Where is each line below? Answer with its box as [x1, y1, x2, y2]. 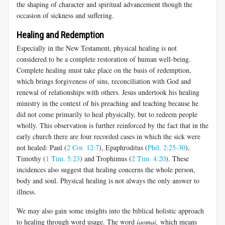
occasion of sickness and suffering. [17, 10, 114, 20]
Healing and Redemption [17, 29, 104, 40]
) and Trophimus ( [80, 153, 132, 163]
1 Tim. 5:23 [46, 153, 80, 163]
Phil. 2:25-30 [148, 142, 185, 152]
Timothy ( [17, 153, 46, 163]
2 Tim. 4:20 [132, 153, 166, 163]
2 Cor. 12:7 [67, 142, 99, 152]
